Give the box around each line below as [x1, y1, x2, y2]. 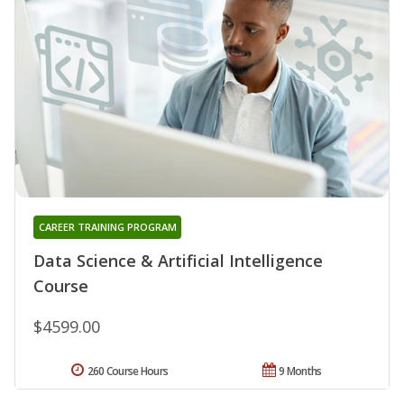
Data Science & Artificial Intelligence [33, 249, 323, 271]
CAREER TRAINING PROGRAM [38, 219, 177, 234]
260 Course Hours [87, 363, 169, 379]
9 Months [279, 363, 322, 379]
